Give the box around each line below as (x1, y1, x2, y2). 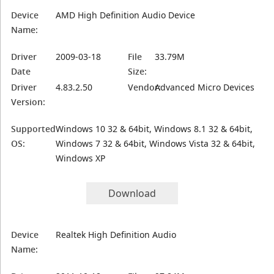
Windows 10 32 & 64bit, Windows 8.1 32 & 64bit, (56, 123, 253, 135)
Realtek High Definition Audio (56, 229, 177, 240)
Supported (11, 123, 56, 135)
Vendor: (128, 81, 161, 93)
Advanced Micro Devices (155, 81, 255, 93)
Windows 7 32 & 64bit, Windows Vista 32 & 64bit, (56, 138, 256, 149)
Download (108, 187, 157, 200)
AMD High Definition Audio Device (56, 9, 196, 21)
